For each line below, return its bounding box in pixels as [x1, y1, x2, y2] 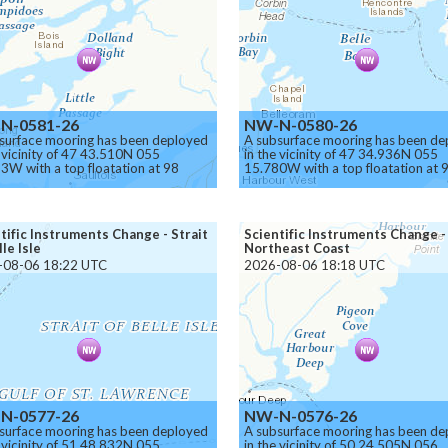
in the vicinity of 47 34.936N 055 [244, 146, 439, 162]
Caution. [244, 188, 294, 204]
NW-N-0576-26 [244, 405, 358, 425]
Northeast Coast [244, 240, 351, 257]
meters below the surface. [244, 174, 399, 190]
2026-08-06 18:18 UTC [244, 256, 386, 273]
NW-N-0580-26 [244, 115, 358, 134]
